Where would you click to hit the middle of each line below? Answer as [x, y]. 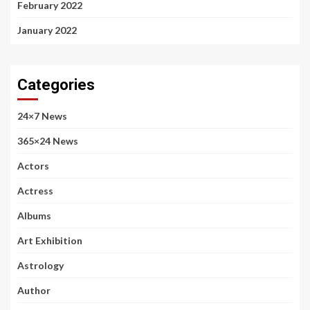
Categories [56, 84]
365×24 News [48, 140]
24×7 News [42, 116]
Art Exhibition [50, 240]
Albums [34, 215]
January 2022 [47, 30]
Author [34, 290]
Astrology [40, 265]
